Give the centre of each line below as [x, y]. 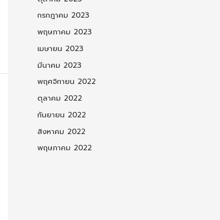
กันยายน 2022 [62, 115]
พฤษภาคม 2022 [65, 148]
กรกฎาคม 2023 [63, 15]
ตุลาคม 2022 [60, 98]
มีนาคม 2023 [59, 65]
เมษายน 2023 [60, 48]
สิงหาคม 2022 [61, 131]
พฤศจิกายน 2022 [67, 82]
